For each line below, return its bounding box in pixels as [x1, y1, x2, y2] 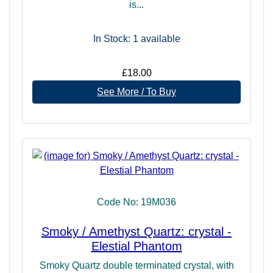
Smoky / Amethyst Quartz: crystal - [41, 224, 232, 238]
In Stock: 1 [93, 33, 138, 44]
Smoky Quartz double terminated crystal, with [39, 260, 234, 271]
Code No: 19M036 [97, 196, 176, 207]
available [138, 33, 180, 44]
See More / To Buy [97, 86, 176, 97]
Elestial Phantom [91, 239, 182, 253]
